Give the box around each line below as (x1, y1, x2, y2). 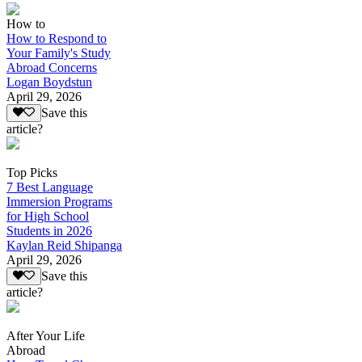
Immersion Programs (6, 195, 112, 209)
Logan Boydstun (6, 74, 92, 89)
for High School (6, 209, 89, 224)
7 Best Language (6, 180, 93, 195)
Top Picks (6, 166, 57, 180)
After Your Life (6, 329, 85, 343)
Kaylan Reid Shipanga (6, 238, 122, 253)
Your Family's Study (6, 45, 111, 60)
